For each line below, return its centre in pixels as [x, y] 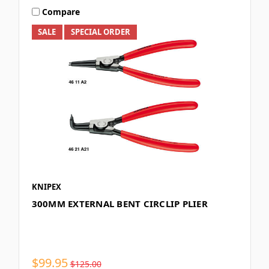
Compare [61, 11]
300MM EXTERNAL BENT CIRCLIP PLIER [119, 204]
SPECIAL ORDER [101, 32]
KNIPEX [46, 187]
